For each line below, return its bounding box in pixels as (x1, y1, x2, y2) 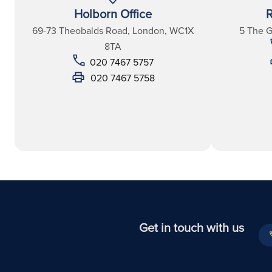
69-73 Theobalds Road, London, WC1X (32, 23, 194, 37)
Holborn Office (74, 4, 152, 22)
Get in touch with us (138, 219, 244, 237)
